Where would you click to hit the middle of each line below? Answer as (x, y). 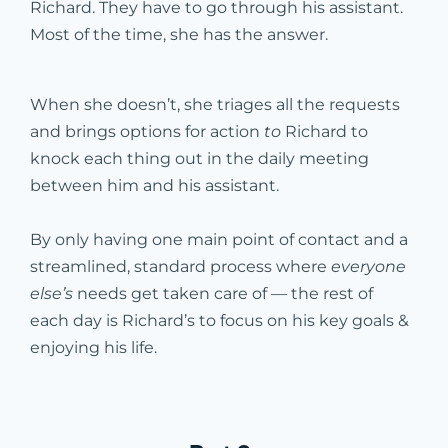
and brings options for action (147, 131)
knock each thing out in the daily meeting (199, 158)
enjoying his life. (93, 347)
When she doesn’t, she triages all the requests (215, 104)
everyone (368, 266)
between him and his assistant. (156, 185)
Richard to (324, 131)
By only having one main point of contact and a (219, 239)
